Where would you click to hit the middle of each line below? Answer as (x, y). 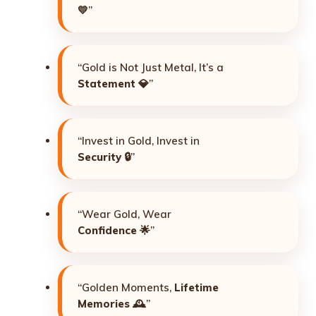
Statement (107, 84)
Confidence (107, 231)
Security (99, 157)
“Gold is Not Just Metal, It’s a (151, 68)
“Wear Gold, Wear (124, 214)
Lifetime (196, 288)
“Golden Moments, (126, 288)
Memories (104, 304)
